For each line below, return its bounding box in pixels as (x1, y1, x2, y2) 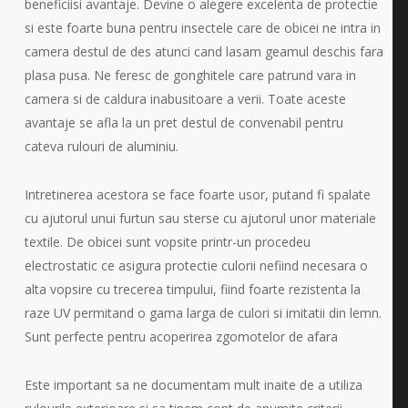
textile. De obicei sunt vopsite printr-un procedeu (24, 232, 311, 250)
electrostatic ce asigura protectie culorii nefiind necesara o (24, 256, 368, 274)
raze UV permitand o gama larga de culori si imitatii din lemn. (24, 303, 382, 321)
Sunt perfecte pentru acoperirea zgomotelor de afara (24, 327, 338, 345)
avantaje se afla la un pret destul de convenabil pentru (24, 113, 343, 131)
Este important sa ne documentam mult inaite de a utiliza (24, 375, 362, 393)
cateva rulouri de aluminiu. (24, 137, 178, 155)
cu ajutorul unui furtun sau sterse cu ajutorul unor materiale (24, 209, 376, 227)
